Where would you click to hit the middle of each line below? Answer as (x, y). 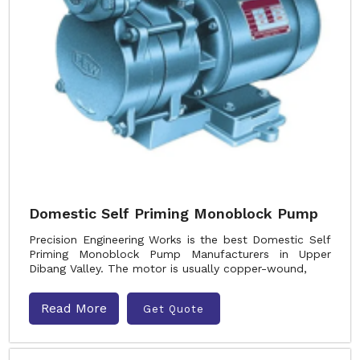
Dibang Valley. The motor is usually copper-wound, (168, 268)
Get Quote (174, 309)
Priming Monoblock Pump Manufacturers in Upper (180, 254)
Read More (74, 308)
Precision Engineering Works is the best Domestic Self (180, 239)
